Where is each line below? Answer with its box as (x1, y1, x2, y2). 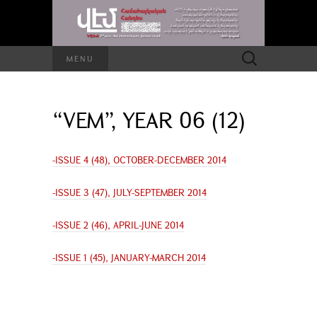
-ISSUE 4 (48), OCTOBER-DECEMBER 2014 (52, 153, 226, 166)
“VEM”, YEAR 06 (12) (52, 105, 246, 134)
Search (234, 46, 262, 59)
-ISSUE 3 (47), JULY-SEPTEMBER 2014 (52, 185, 207, 199)
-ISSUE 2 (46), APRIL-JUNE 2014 (52, 218, 184, 231)
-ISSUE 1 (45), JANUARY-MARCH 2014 (52, 250, 206, 264)
